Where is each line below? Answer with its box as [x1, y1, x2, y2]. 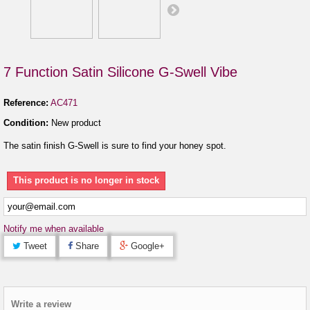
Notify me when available [3, 223, 104, 234]
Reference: [3, 97, 48, 108]
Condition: [3, 117, 48, 128]
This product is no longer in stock [13, 174, 159, 185]
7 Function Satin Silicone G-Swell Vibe [3, 64, 237, 80]
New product [51, 117, 101, 128]
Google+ [128, 240, 165, 251]
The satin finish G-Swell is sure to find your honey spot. [3, 140, 226, 151]
